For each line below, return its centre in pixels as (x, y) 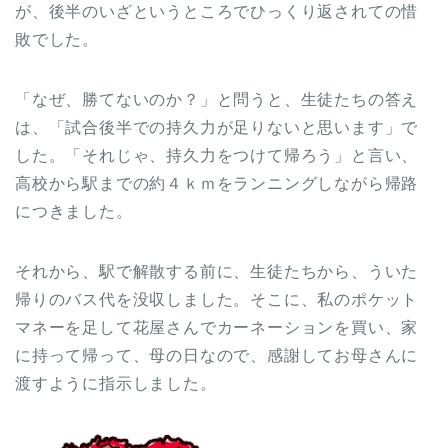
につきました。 (74, 211)
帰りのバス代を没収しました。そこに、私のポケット (217, 299)
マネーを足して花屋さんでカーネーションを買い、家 (217, 327)
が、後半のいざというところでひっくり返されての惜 (217, 11)
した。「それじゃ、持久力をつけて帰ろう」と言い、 (217, 155)
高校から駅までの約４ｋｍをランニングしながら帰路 (217, 183)
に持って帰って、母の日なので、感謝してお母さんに (217, 355)
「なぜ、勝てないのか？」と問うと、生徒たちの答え (217, 99)
